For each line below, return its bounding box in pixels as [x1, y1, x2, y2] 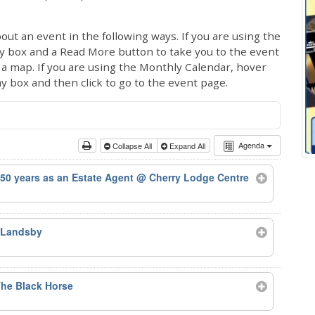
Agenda [238, 139, 266, 150]
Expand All [167, 140, 207, 151]
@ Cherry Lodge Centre [136, 170, 250, 185]
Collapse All [110, 140, 155, 151]
